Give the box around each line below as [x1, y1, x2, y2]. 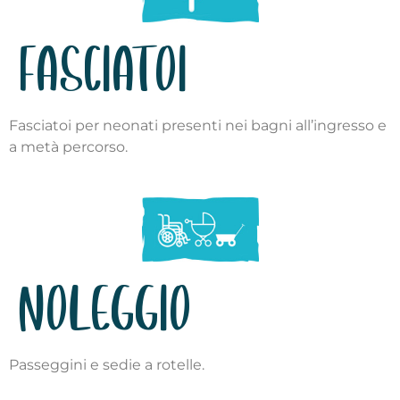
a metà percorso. [9, 137, 128, 155]
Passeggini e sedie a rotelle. [9, 355, 204, 373]
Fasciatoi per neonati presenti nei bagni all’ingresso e [9, 116, 387, 134]
